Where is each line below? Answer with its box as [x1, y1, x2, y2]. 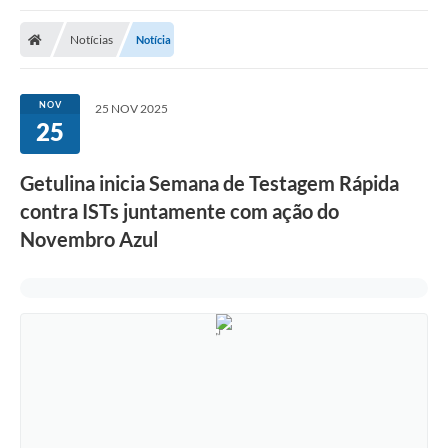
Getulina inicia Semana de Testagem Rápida [20, 171, 399, 196]
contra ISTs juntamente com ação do [20, 199, 339, 224]
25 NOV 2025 [95, 101, 168, 117]
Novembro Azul [20, 227, 158, 252]
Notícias [70, 32, 113, 48]
